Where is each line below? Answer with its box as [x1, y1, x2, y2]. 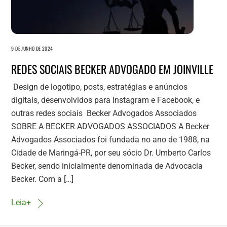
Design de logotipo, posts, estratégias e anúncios [11, 82, 188, 92]
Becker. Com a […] [11, 174, 74, 184]
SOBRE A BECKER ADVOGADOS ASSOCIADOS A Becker [11, 121, 210, 131]
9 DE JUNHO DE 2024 [11, 44, 53, 52]
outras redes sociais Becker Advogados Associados [11, 108, 201, 118]
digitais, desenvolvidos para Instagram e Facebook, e [11, 95, 200, 105]
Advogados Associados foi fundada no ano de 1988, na [11, 134, 210, 144]
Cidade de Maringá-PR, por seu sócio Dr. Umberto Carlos [11, 147, 211, 158]
